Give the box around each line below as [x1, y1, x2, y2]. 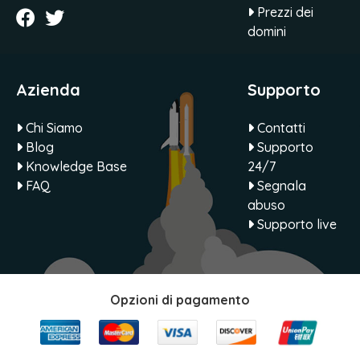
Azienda [16, 79, 80, 100]
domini [247, 23, 286, 39]
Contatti [253, 119, 305, 136]
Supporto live [253, 215, 337, 232]
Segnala [253, 177, 306, 194]
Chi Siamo [22, 119, 83, 136]
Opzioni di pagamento [110, 291, 250, 308]
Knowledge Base [22, 157, 127, 174]
